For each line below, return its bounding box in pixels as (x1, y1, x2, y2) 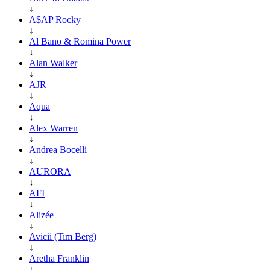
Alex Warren (29, 122, 78, 133)
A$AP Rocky (29, 14, 81, 25)
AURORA (29, 166, 71, 177)
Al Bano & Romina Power (29, 36, 131, 46)
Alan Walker (29, 57, 77, 68)
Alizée (29, 209, 54, 220)
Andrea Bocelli (29, 144, 87, 155)
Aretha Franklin (29, 253, 89, 263)
